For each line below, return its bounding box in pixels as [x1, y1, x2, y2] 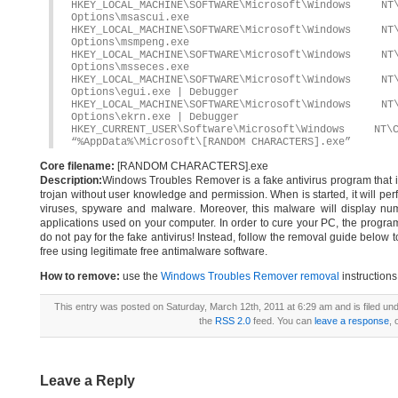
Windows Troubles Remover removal [161, 270, 339, 283]
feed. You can [250, 315, 314, 326]
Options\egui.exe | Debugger [71, 86, 239, 99]
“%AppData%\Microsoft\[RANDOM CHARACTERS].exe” [71, 136, 351, 148]
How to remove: [40, 270, 120, 283]
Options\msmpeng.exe [71, 36, 189, 49]
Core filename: [40, 160, 115, 172]
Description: [40, 174, 102, 187]
